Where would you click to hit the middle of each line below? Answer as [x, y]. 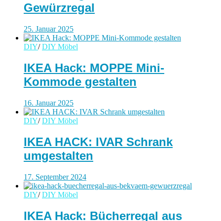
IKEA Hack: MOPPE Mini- [94, 68]
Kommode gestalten [80, 82]
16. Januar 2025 [49, 103]
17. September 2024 [55, 177]
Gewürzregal [59, 8]
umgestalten [58, 156]
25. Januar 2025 [49, 29]
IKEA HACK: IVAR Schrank [98, 142]
